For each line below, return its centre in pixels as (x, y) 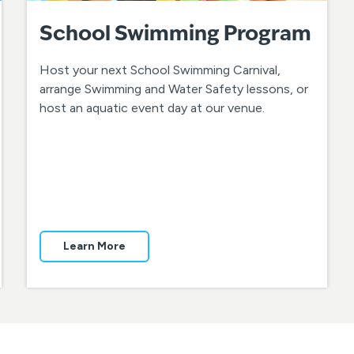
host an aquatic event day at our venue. (153, 108)
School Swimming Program (176, 35)
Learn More (95, 247)
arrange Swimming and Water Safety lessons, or (174, 89)
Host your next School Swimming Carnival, (160, 70)
